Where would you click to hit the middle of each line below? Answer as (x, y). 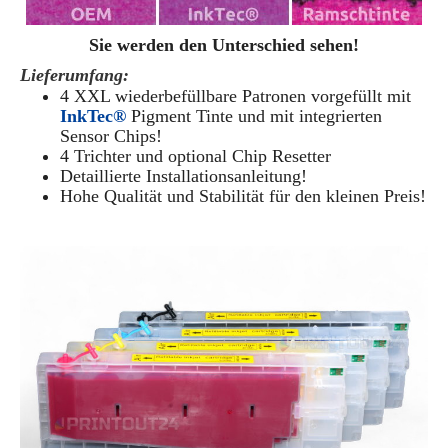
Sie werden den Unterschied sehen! (224, 45)
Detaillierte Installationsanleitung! (183, 176)
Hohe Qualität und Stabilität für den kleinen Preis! (243, 196)
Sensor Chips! (111, 136)
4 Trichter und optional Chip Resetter (195, 156)
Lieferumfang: (74, 75)
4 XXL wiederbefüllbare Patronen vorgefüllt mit (235, 96)
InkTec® (93, 116)
